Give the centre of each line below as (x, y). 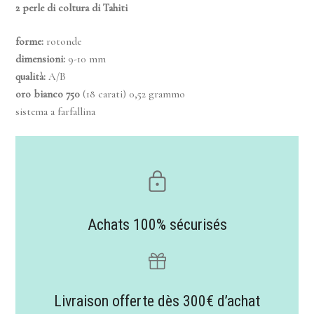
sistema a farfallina (56, 111)
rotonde (63, 41)
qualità (30, 76)
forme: (30, 41)
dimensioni (40, 59)
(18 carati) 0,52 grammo (133, 94)
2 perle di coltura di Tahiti (72, 8)
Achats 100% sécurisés (157, 225)
